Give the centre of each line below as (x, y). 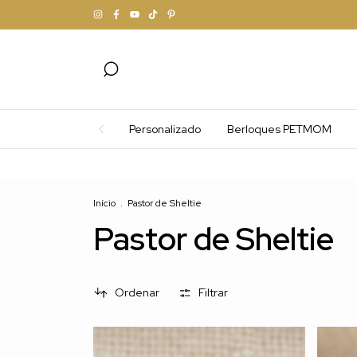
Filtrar (214, 293)
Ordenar (137, 293)
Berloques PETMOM (279, 129)
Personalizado (165, 129)
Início (104, 203)
